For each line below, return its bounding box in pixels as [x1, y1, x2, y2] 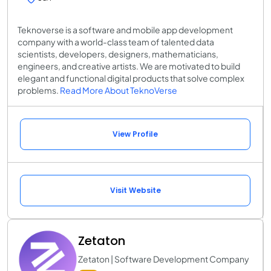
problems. [18, 85, 60, 96]
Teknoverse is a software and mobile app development [18, 24, 233, 36]
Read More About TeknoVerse [60, 85, 177, 96]
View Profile [113, 129, 158, 140]
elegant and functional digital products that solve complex [18, 73, 244, 84]
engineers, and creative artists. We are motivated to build [18, 60, 240, 72]
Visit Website [109, 185, 161, 196]
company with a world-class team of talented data [18, 36, 214, 48]
